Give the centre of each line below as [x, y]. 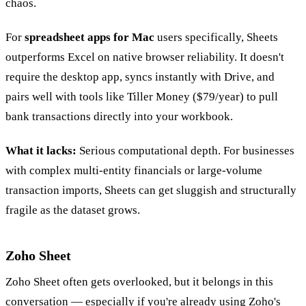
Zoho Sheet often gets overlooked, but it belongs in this [139, 282]
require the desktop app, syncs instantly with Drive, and [140, 76]
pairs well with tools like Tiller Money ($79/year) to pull [142, 96]
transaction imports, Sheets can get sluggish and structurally [151, 191]
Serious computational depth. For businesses [185, 151]
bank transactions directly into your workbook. [119, 116]
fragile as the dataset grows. [73, 210]
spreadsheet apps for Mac [89, 37]
